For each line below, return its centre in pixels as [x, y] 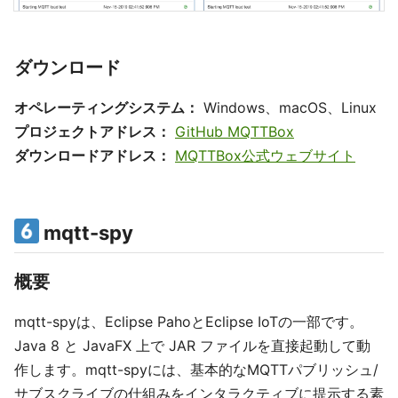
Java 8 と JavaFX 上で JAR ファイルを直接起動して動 [192, 346]
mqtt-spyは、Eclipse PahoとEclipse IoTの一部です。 [189, 322]
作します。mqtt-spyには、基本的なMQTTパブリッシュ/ [196, 370]
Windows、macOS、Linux [288, 108]
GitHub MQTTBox [235, 132]
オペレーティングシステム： [107, 108]
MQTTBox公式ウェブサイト [265, 156]
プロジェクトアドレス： [92, 132]
